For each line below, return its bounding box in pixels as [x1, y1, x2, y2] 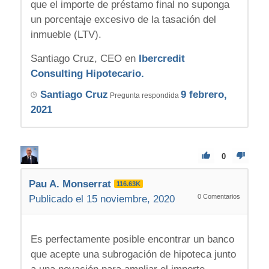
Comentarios [201, 192, 241, 200]
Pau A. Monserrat [28, 178, 111, 190]
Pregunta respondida [107, 91, 181, 100]
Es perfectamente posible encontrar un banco [30, 234, 234, 246]
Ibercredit [138, 52, 185, 64]
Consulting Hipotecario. [30, 67, 144, 79]
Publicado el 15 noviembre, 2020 [28, 193, 175, 205]
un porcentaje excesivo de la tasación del [30, 14, 216, 26]
